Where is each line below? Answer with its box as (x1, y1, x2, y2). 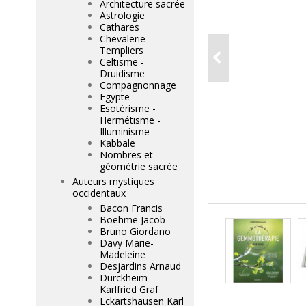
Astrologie (100, 9, 145, 22)
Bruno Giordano (100, 225, 171, 238)
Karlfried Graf (100, 283, 158, 296)
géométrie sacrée (100, 160, 178, 173)
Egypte (100, 90, 130, 103)
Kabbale (100, 137, 135, 150)
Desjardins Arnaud (100, 260, 181, 273)
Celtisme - (100, 55, 144, 68)
